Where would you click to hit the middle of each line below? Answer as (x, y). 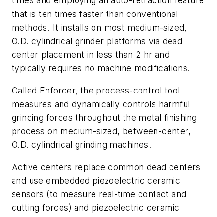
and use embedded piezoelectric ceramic (96, 180)
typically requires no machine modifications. (101, 68)
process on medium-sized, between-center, (101, 131)
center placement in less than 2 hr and (91, 55)
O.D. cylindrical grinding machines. (81, 145)
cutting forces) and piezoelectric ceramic (96, 207)
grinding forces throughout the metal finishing (104, 117)
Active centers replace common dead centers (106, 167)
